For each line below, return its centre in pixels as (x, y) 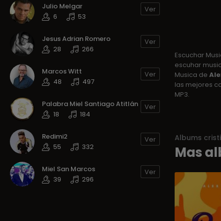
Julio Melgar (62, 6)
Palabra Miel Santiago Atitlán (90, 104)
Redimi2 (55, 137)
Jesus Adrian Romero (76, 39)
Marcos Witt (62, 72)
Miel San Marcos (69, 169)
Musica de (192, 75)
